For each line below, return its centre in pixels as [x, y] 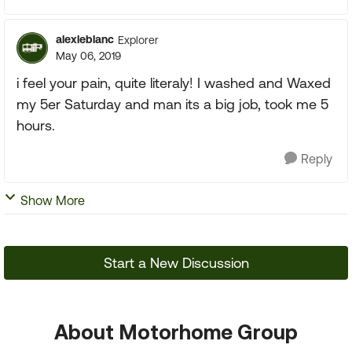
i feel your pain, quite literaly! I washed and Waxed [174, 83]
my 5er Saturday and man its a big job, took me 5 [172, 104]
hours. [36, 125]
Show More [53, 200]
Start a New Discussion [176, 263]
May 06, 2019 [88, 56]
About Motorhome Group [176, 332]
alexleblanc [85, 39]
